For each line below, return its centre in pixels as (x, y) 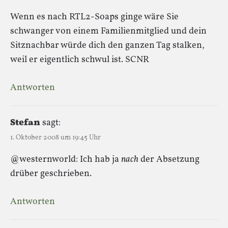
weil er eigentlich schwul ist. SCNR (80, 60)
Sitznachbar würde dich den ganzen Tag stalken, (107, 45)
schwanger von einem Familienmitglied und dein (108, 31)
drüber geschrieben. (51, 174)
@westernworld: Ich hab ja (66, 159)
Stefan (25, 123)
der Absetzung (169, 159)
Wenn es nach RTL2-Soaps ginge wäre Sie (94, 17)
